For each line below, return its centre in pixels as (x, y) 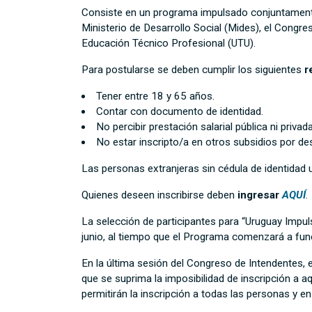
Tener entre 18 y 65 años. (156, 96)
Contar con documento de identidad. (180, 111)
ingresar (258, 195)
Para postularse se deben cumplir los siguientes (193, 69)
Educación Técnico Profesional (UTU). (170, 43)
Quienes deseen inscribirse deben (159, 195)
